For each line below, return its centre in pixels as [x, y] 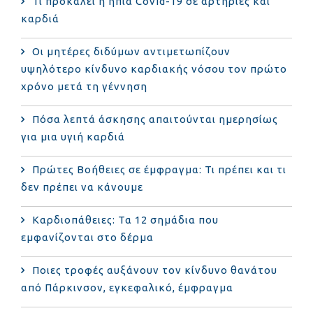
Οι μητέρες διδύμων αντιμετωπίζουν [131, 51]
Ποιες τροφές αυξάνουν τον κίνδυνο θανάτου [155, 270]
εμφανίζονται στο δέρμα [87, 237]
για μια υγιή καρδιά [73, 136]
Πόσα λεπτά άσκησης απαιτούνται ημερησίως [155, 119]
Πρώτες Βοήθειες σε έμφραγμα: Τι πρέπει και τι [159, 169]
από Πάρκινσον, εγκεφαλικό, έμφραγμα [127, 287]
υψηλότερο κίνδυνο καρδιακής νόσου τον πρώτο [154, 68]
